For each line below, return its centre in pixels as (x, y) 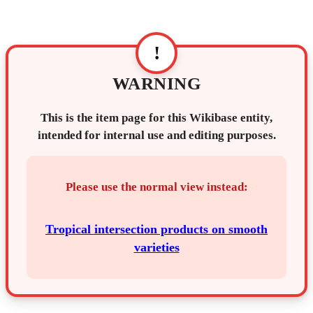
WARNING (156, 84)
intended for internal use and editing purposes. (156, 135)
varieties (156, 247)
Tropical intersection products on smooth (156, 229)
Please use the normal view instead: (156, 187)
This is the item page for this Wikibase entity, (156, 117)
